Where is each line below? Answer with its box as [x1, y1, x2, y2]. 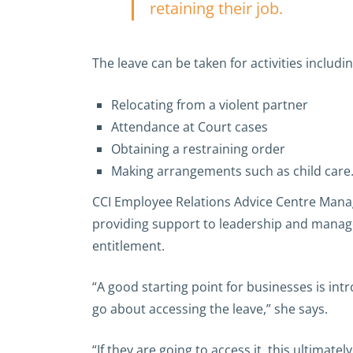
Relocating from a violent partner [111, 96, 308, 113]
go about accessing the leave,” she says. [92, 300, 328, 318]
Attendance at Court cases [111, 118, 268, 136]
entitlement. [92, 237, 165, 255]
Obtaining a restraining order [111, 140, 285, 158]
